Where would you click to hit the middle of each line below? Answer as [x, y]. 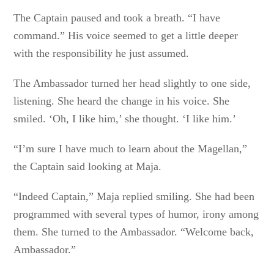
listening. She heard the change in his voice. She [122, 101]
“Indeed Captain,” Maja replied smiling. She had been [134, 196]
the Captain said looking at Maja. [88, 166]
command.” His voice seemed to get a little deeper [126, 35]
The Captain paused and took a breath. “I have [117, 18]
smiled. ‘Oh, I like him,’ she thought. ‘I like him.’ [125, 119]
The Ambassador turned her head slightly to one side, [132, 83]
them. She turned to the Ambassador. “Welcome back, [134, 232]
